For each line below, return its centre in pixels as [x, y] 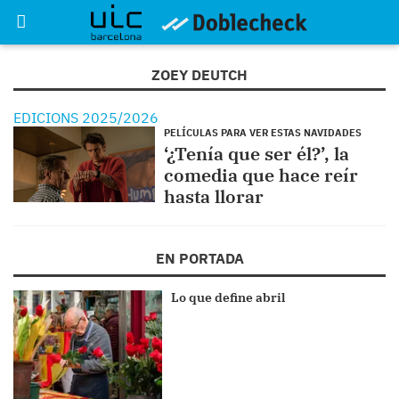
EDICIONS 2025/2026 [86, 118]
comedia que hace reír [261, 175]
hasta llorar [213, 196]
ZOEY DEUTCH [199, 75]
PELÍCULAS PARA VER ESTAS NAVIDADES [262, 133]
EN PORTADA [199, 258]
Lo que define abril [228, 297]
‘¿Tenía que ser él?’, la [256, 154]
